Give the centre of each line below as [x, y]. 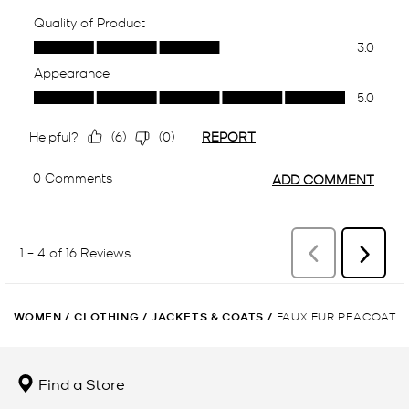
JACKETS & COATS [208, 316]
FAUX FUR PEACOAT [336, 315]
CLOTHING [107, 316]
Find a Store [80, 383]
